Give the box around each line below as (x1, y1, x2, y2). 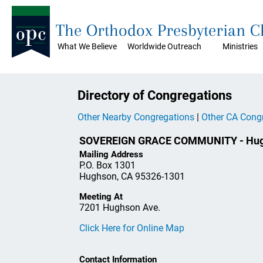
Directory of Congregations (77, 88, 232, 103)
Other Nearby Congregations (77, 111, 194, 123)
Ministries (222, 42, 258, 51)
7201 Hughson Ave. (79, 201, 160, 213)
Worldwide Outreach (127, 42, 201, 51)
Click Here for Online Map (79, 222, 184, 234)
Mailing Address (79, 149, 143, 160)
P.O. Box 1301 (79, 159, 136, 171)
